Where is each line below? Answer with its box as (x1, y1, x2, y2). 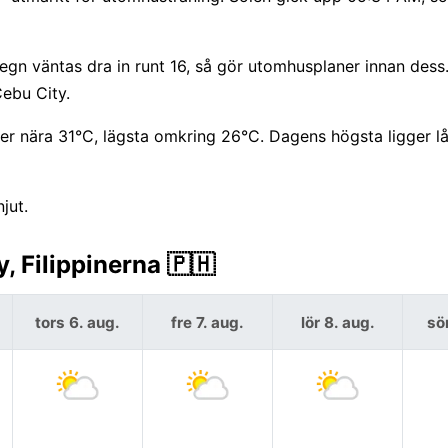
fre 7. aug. (171, 312, 244, 332)
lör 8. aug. (300, 312, 375, 332)
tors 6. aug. (35, 312, 120, 332)
